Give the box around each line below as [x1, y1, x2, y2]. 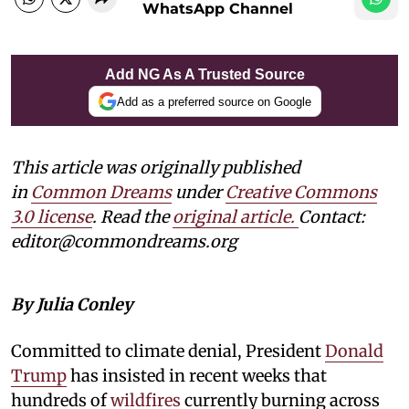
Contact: [299, 206, 365, 228]
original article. [173, 206, 295, 228]
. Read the [92, 206, 173, 228]
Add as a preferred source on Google [116, 94, 311, 109]
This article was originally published [11, 157, 300, 179]
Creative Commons [225, 182, 377, 204]
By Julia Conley [11, 294, 133, 316]
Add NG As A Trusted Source [104, 67, 305, 83]
